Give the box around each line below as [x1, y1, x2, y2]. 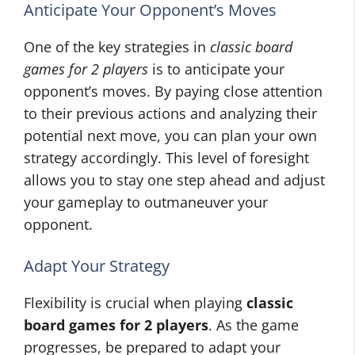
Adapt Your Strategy [24, 255, 170, 277]
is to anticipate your [148, 59, 284, 78]
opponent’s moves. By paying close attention [24, 82, 323, 101]
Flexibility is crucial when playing [24, 293, 246, 312]
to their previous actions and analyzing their [24, 104, 317, 123]
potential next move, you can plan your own [24, 126, 317, 145]
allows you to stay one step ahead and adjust [24, 170, 325, 189]
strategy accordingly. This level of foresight [24, 148, 309, 167]
